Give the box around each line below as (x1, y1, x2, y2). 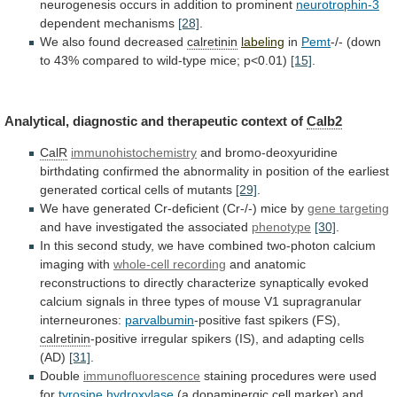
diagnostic (73, 113, 137, 129)
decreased (124, 34, 183, 49)
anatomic (254, 257, 306, 272)
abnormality (183, 164, 249, 179)
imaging (40, 257, 84, 272)
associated (188, 220, 248, 235)
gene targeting (307, 201, 389, 216)
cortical (101, 183, 141, 198)
